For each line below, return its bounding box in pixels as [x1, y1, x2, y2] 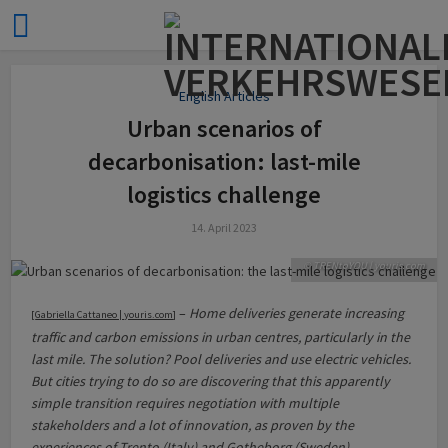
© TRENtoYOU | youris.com [302, 258, 425, 272]
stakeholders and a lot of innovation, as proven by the [31, 415, 355, 434]
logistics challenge [127, 179, 321, 210]
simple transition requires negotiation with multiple [31, 393, 340, 412]
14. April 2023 [191, 220, 257, 235]
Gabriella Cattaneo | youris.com [35, 307, 174, 321]
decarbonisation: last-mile [87, 146, 361, 177]
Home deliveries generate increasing [189, 303, 405, 322]
